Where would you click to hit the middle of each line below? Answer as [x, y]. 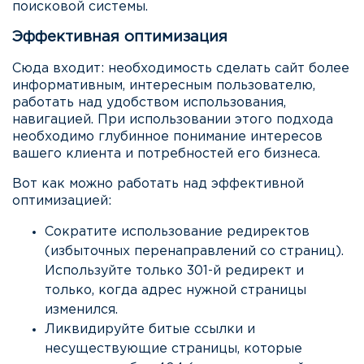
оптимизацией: [62, 201]
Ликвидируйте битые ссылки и [150, 330]
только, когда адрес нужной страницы [175, 291]
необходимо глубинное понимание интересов [167, 137]
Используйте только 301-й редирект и [174, 271]
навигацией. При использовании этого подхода [173, 120]
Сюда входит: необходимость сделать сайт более [181, 69]
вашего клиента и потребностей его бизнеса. [166, 154]
